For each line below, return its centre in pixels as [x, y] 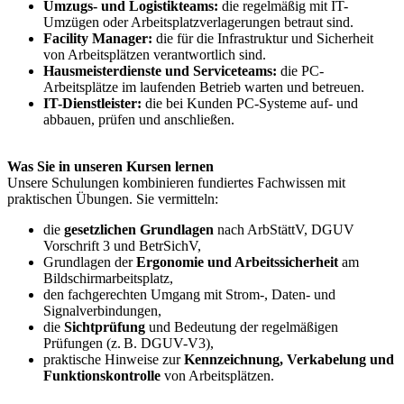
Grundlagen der [90, 262]
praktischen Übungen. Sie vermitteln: [113, 198]
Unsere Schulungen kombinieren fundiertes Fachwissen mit [176, 182]
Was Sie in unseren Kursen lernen [110, 166]
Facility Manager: [98, 38]
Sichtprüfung [105, 326]
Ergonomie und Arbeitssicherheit [237, 262]
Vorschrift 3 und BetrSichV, [122, 245]
